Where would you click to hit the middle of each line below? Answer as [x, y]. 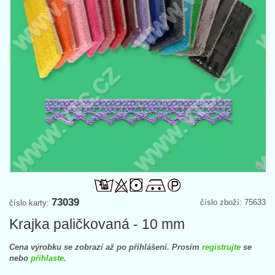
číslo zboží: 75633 [233, 202]
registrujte [221, 247]
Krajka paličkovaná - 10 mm [97, 224]
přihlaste [47, 258]
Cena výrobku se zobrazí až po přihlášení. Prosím [106, 247]
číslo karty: [30, 203]
